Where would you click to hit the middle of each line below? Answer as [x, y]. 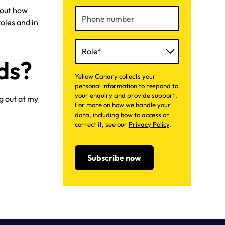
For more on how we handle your [123, 105]
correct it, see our [101, 124]
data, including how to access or [122, 115]
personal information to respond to [126, 86]
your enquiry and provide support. [126, 96]
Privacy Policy [149, 124]
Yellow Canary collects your [115, 77]
